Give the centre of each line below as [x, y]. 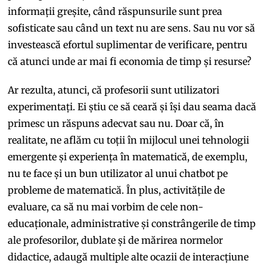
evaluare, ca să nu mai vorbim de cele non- [106, 207]
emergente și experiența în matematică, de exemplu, [128, 157]
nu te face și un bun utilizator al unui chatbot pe [118, 174]
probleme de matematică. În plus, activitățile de [117, 190]
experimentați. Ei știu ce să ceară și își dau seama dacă [132, 107]
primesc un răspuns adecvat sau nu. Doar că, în [116, 124]
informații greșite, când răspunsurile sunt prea [115, 12]
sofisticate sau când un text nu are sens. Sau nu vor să [132, 28]
